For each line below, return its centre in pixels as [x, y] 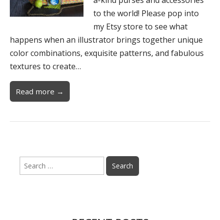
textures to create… [45, 66]
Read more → [40, 91]
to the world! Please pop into [146, 13]
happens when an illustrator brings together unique [106, 40]
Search [30, 161]
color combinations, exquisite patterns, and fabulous [107, 53]
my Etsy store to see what [140, 26]
